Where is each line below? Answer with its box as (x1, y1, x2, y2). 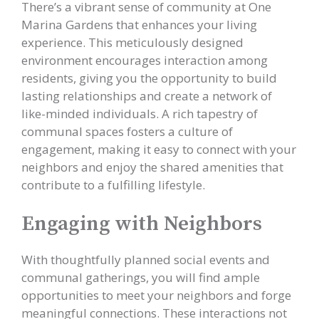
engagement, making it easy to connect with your (21, 141, 296, 157)
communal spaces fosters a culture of (21, 123, 233, 140)
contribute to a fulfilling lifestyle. (21, 177, 205, 193)
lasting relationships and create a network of (21, 88, 272, 104)
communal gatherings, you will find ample (21, 268, 260, 286)
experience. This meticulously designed (21, 34, 244, 51)
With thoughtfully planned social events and (21, 251, 270, 268)
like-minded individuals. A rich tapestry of (21, 105, 258, 122)
